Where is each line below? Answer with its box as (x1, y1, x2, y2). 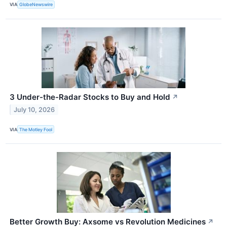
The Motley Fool (19, 126, 53, 132)
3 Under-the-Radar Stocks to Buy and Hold (10, 92, 170, 102)
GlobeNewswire (19, 2, 53, 8)
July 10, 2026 (14, 105, 55, 113)
